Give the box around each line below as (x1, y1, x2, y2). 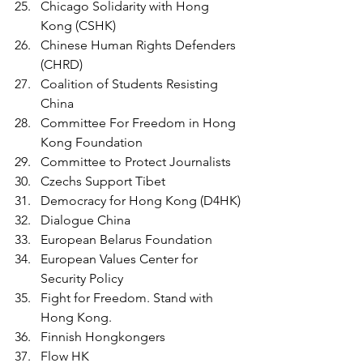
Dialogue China (41, 211, 130, 228)
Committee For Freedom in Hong (41, 114, 239, 130)
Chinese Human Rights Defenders (41, 36, 239, 53)
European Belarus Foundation (41, 231, 216, 247)
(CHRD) (41, 56, 83, 72)
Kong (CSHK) (41, 17, 116, 33)
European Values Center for (41, 250, 201, 267)
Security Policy (41, 270, 123, 286)
